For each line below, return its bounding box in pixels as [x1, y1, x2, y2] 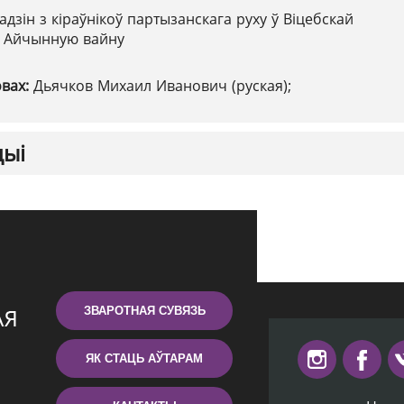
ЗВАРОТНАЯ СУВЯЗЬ [83, 304, 206, 317]
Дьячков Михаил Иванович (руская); [33, 76, 291, 96]
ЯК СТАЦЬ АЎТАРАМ [86, 352, 203, 365]
